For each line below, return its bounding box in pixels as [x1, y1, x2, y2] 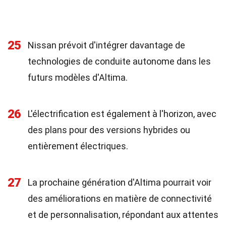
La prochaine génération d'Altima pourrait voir [28, 177, 211, 188]
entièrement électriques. [28, 141, 128, 151]
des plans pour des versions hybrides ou [28, 125, 190, 135]
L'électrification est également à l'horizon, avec [28, 108, 216, 119]
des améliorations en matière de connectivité [28, 193, 212, 204]
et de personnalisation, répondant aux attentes [28, 209, 218, 220]
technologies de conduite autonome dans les [28, 56, 211, 67]
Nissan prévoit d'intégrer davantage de [28, 40, 185, 50]
